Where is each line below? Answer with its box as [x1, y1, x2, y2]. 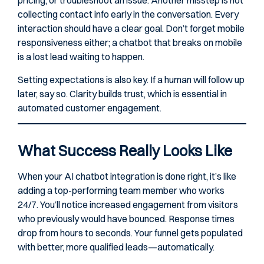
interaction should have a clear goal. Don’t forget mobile [18, 22, 245, 35]
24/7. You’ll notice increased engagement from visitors [18, 199, 238, 211]
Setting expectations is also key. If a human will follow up [18, 73, 245, 85]
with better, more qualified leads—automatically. [18, 241, 214, 253]
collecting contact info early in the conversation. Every [18, 8, 239, 21]
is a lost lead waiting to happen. [18, 51, 144, 63]
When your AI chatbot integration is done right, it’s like [18, 170, 236, 183]
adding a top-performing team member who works [18, 184, 225, 197]
